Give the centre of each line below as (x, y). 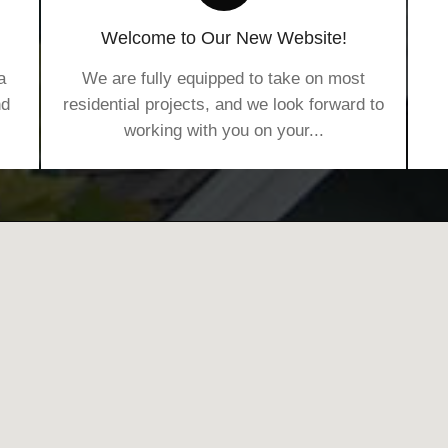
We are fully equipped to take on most (224, 79)
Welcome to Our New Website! (223, 38)
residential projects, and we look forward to (224, 105)
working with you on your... (223, 131)
